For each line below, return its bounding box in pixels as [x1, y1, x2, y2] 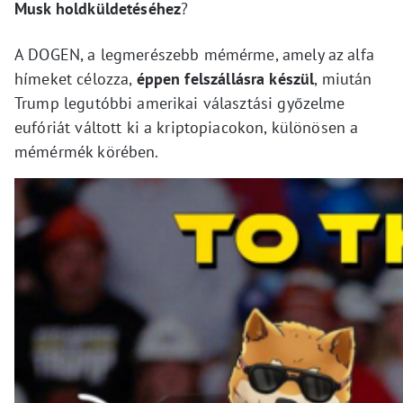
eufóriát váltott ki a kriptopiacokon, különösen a [14, 116, 359, 138]
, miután [314, 67, 372, 89]
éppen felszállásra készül [136, 67, 315, 89]
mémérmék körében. [14, 140, 159, 162]
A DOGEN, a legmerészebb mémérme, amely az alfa [14, 43, 374, 65]
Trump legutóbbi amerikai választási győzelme [14, 92, 345, 113]
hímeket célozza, [14, 67, 137, 89]
